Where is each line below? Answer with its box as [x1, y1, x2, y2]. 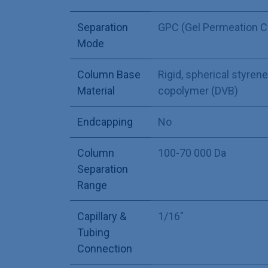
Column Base [77, 68, 141, 81]
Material [77, 84, 115, 97]
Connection [77, 242, 132, 255]
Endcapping [77, 115, 133, 128]
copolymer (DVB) [158, 84, 238, 97]
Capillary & [77, 209, 126, 223]
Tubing [77, 226, 109, 239]
